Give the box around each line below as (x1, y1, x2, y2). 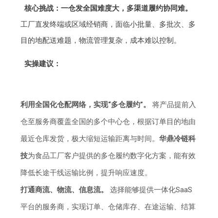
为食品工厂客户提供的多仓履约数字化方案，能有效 (28, 151, 196, 161)
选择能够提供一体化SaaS (108, 185, 193, 195)
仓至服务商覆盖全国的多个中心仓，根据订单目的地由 (20, 117, 196, 127)
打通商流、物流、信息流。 (20, 185, 109, 195)
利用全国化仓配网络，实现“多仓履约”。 (20, 100, 151, 109)
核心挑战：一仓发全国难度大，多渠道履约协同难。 (24, 4, 192, 13)
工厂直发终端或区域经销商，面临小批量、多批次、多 (20, 20, 196, 29)
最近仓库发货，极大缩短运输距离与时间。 (20, 134, 160, 144)
